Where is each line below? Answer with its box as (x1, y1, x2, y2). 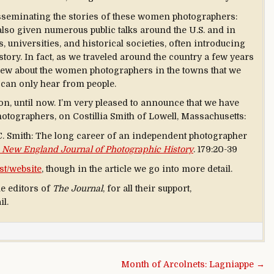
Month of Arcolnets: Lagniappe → (121, 259, 265, 269)
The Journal (53, 183, 103, 193)
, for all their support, (103, 183, 191, 193)
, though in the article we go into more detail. (42, 163, 232, 174)
